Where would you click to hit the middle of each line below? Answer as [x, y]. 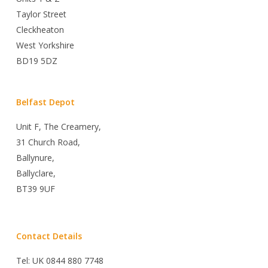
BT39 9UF [35, 189]
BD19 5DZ [36, 61]
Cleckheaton [40, 30]
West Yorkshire [45, 45]
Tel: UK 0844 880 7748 [60, 261]
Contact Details [49, 236]
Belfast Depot [45, 102]
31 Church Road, [48, 142]
